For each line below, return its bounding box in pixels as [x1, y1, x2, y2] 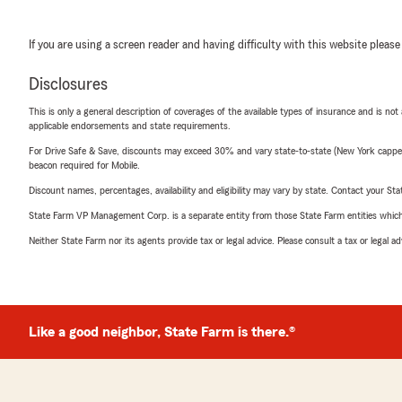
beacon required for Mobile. [29, 160, 140, 170]
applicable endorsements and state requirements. [29, 120, 231, 131]
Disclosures [29, 75, 108, 93]
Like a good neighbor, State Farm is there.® [29, 325, 295, 339]
